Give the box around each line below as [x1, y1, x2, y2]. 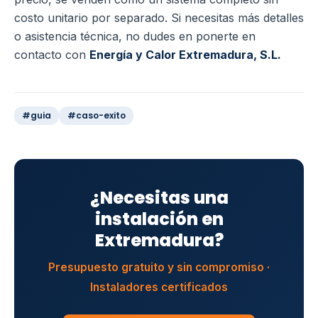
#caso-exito [67, 109, 126, 122]
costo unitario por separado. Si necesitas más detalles [14, 10, 304, 25]
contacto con [14, 47, 89, 62]
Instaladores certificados [90, 280, 228, 295]
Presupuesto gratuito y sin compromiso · [48, 261, 270, 275]
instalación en [94, 207, 224, 231]
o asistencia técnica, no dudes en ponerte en [14, 28, 256, 43]
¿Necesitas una [89, 185, 229, 209]
